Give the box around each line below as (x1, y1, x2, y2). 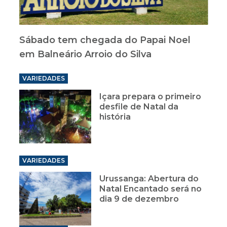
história (99, 112, 131, 122)
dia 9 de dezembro (99, 194, 179, 204)
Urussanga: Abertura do (99, 173, 199, 183)
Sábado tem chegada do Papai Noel (19, 34, 191, 46)
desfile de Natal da (99, 102, 179, 111)
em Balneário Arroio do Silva (19, 49, 152, 60)
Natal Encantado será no (99, 183, 202, 194)
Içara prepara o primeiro (99, 92, 202, 101)
